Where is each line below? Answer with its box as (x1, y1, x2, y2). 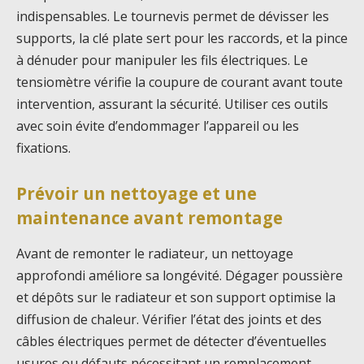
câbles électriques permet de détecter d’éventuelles (16, 331, 327, 350)
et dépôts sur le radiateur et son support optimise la (16, 288, 336, 306)
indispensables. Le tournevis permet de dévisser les (16, 6, 329, 25)
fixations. (16, 138, 71, 157)
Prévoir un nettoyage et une (16, 182, 257, 206)
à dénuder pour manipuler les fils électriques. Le (16, 50, 308, 69)
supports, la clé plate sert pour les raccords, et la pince (16, 28, 348, 47)
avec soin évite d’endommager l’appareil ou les (16, 116, 299, 135)
